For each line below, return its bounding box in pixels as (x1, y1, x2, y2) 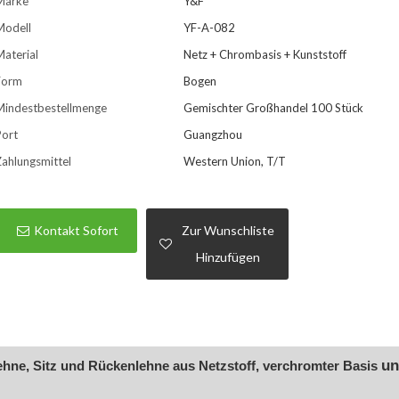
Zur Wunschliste (181, 223, 274, 239)
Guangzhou (183, 126, 243, 142)
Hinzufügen (195, 249, 260, 265)
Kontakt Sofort (34, 223, 119, 239)
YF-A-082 (183, 20, 236, 35)
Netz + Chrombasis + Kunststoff (183, 46, 347, 61)
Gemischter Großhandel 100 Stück (183, 100, 364, 115)
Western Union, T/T (183, 153, 287, 168)
